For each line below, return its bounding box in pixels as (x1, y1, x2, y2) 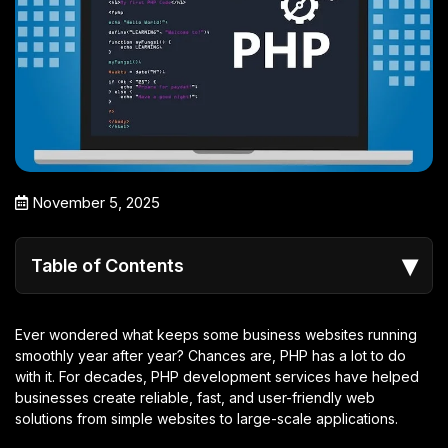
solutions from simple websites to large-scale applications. (15, 409, 398, 427)
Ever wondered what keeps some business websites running (15, 325, 417, 343)
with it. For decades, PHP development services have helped (15, 367, 419, 385)
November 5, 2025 (28, 193, 160, 212)
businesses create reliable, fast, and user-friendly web (15, 388, 375, 406)
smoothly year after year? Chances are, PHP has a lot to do (15, 346, 406, 364)
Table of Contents (31, 254, 184, 276)
